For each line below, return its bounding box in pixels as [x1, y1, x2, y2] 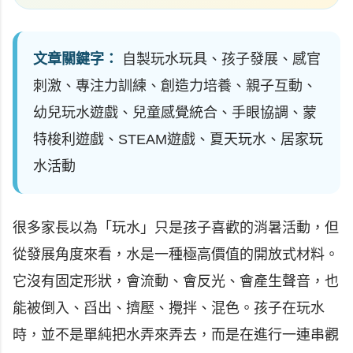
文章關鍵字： [33, 51, 118, 67]
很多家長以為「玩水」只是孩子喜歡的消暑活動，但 [13, 220, 339, 236]
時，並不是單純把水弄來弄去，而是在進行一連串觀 [13, 327, 339, 343]
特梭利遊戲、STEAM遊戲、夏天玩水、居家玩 [33, 132, 323, 147]
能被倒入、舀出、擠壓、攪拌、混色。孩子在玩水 [13, 300, 325, 316]
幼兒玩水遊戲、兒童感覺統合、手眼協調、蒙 [33, 105, 317, 121]
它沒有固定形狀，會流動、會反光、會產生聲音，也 [13, 273, 339, 289]
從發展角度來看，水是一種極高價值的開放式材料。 [13, 247, 339, 262]
